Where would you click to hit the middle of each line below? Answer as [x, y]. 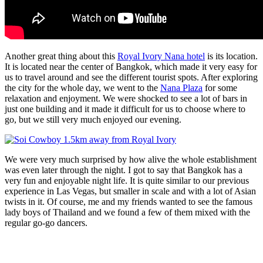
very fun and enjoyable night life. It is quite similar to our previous [127, 180]
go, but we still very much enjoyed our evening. [93, 119]
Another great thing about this [61, 56]
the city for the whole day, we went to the [82, 87]
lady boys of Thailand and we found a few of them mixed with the [127, 212]
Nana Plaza [181, 87]
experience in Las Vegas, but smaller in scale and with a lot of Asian [130, 191]
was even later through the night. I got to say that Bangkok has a [124, 170]
